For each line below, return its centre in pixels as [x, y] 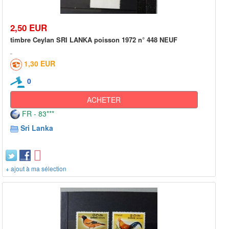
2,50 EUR [29, 27]
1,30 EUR [40, 63]
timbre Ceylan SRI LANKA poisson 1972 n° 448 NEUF [94, 39]
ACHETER [104, 99]
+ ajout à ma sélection [36, 168]
